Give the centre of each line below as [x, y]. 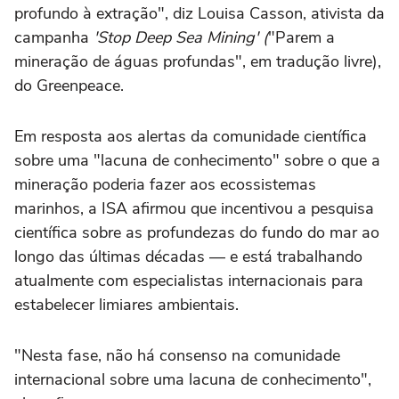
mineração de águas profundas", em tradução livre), [198, 62]
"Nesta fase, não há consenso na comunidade [177, 356]
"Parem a [301, 38]
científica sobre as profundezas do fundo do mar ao [197, 233]
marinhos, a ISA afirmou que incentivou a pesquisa [194, 209]
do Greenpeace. [69, 86]
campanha [54, 38]
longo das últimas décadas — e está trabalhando [188, 257]
